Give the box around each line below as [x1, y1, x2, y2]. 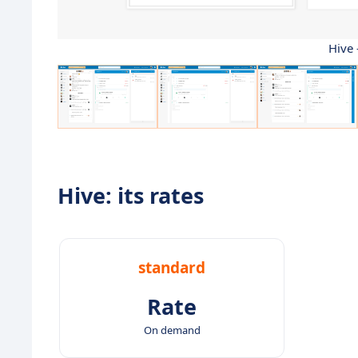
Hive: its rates [58, 181, 204, 211]
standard [138, 257, 205, 279]
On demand [143, 323, 201, 338]
